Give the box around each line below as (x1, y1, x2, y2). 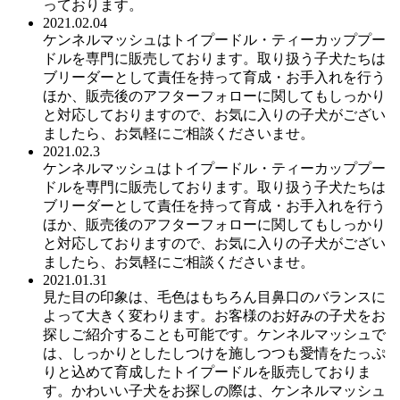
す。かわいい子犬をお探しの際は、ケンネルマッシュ (43, 382, 386, 398)
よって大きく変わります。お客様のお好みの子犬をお (43, 307, 386, 323)
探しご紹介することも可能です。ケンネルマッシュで (43, 326, 386, 342)
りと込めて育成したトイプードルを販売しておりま (43, 363, 371, 379)
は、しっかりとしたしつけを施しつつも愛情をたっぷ (43, 345, 386, 361)
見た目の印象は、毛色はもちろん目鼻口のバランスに (43, 288, 386, 304)
